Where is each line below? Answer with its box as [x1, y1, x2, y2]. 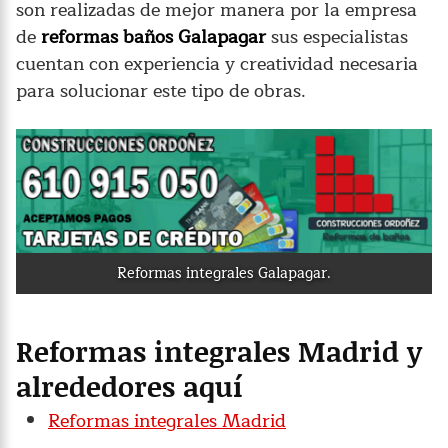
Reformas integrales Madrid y [16, 331, 422, 372]
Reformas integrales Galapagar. [117, 261, 331, 286]
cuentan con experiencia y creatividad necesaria [16, 48, 418, 79]
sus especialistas [266, 21, 408, 52]
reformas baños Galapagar [41, 21, 266, 52]
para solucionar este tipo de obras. [16, 75, 306, 106]
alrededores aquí [16, 366, 243, 407]
